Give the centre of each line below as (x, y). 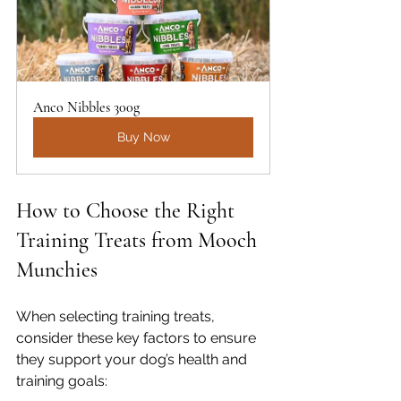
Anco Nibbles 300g (86, 107)
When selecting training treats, (117, 316)
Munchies (57, 270)
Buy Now (143, 137)
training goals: (62, 381)
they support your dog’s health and (133, 359)
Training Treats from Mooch (139, 240)
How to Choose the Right (128, 211)
